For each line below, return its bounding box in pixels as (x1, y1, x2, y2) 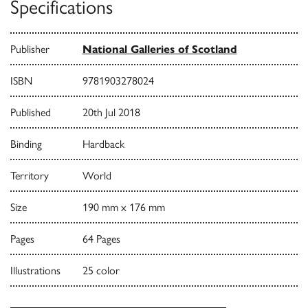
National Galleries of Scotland (82, 43, 237, 56)
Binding (10, 137, 42, 151)
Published (10, 106, 51, 120)
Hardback (82, 137, 124, 151)
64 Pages (82, 232, 120, 246)
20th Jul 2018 (82, 106, 140, 120)
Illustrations (10, 264, 60, 278)
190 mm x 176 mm (82, 201, 165, 214)
